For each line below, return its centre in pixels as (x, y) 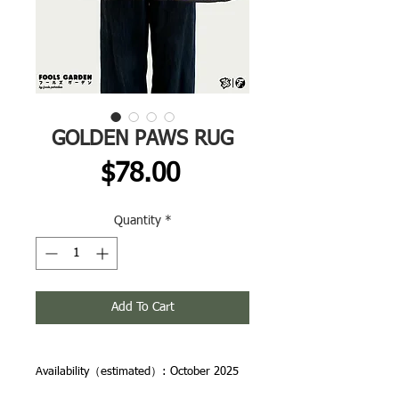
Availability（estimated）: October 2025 (137, 372)
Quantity (137, 221)
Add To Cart (142, 307)
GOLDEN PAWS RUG (142, 139)
